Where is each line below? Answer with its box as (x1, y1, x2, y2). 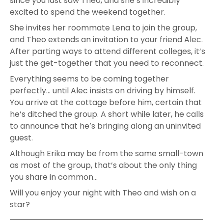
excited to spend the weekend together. (10, 6, 165, 18)
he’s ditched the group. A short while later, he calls (10, 108, 204, 120)
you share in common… (10, 171, 98, 183)
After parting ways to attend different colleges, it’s (10, 45, 205, 57)
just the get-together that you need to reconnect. (10, 57, 204, 69)
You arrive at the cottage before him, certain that (10, 96, 202, 108)
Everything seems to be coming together (10, 73, 169, 84)
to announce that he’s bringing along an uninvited (10, 120, 201, 132)
